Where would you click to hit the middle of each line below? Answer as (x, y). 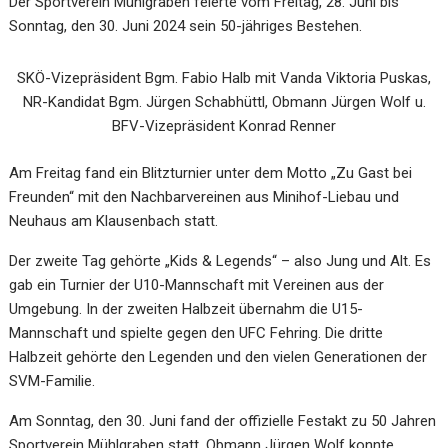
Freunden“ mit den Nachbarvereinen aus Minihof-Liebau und (204, 196)
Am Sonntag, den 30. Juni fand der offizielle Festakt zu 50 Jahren (223, 420)
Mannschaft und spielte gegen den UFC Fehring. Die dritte (196, 332)
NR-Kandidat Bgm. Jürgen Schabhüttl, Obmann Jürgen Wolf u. (224, 102)
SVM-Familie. (52, 380)
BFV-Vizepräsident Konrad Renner (224, 126)
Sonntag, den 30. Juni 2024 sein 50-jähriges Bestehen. (186, 26)
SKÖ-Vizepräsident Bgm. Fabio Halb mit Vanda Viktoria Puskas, (224, 78)
